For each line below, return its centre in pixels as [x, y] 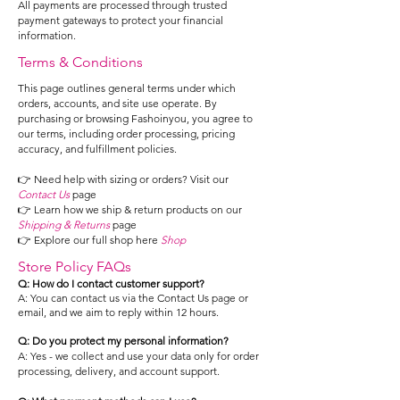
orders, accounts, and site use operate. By [117, 103]
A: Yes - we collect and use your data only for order [138, 356]
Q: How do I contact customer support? [111, 283]
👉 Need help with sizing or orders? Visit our [123, 179]
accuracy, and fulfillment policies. [97, 149]
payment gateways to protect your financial [121, 20]
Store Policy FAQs [75, 267]
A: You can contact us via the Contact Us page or [133, 298]
